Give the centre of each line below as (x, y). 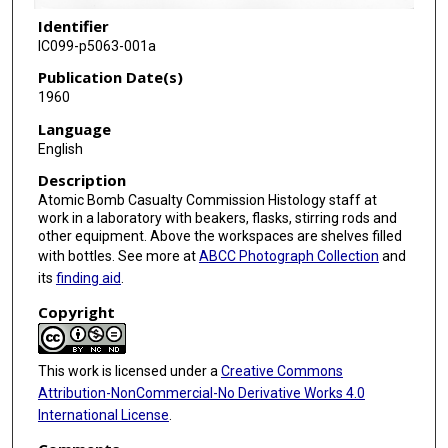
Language (74, 128)
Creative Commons (281, 371)
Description (81, 180)
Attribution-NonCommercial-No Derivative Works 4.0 (201, 393)
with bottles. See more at (118, 256)
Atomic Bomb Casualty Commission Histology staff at (207, 200)
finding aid (88, 278)
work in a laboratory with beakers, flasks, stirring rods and (217, 218)
